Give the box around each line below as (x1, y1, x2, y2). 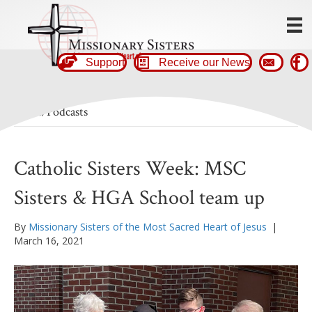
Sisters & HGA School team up (14, 185, 265, 212)
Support (86, 56, 125, 69)
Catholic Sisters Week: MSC (14, 155, 246, 183)
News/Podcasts (14, 104, 88, 120)
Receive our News (159, 56, 250, 69)
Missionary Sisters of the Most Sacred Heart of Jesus (29, 220, 267, 234)
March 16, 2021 (14, 234, 84, 248)
